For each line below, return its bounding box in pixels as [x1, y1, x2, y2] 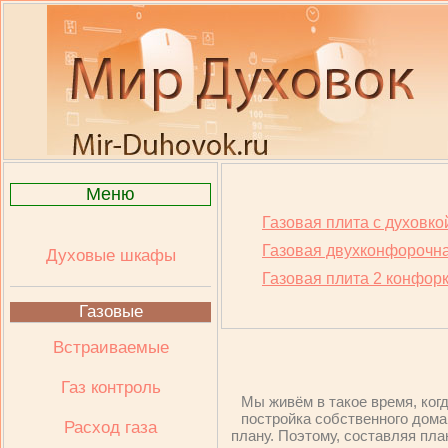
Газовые [78, 302, 143, 321]
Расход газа [64, 418, 157, 437]
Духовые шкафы [45, 246, 176, 265]
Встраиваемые [52, 338, 169, 357]
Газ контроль [60, 378, 161, 397]
